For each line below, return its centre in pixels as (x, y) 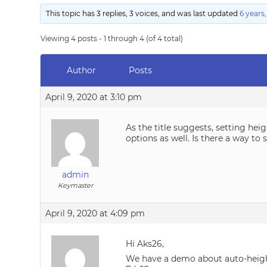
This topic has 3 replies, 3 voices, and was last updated (143, 13)
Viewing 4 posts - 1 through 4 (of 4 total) (112, 38)
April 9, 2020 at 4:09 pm (95, 213)
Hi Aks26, (145, 244)
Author (81, 70)
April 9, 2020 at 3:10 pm (94, 97)
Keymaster (75, 185)
